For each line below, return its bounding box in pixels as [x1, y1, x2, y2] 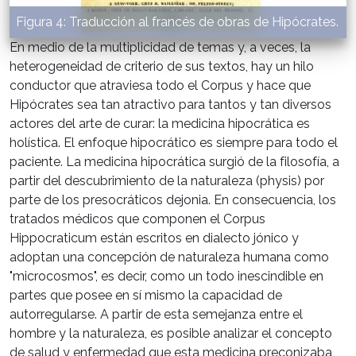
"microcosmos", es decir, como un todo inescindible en [10, 268, 323, 284]
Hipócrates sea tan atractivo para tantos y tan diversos [10, 96, 331, 112]
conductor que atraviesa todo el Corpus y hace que [10, 77, 311, 93]
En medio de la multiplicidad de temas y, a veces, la [10, 39, 311, 55]
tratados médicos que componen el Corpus [10, 211, 265, 226]
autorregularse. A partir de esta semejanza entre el [10, 306, 303, 322]
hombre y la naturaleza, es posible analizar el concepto [10, 325, 332, 341]
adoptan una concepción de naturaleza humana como [10, 249, 329, 265]
